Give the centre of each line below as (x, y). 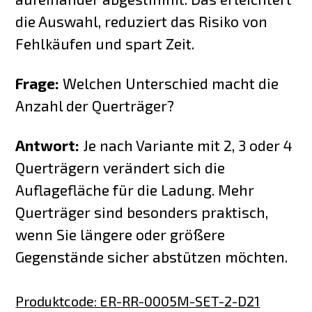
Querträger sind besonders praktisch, (142, 212)
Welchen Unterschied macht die (169, 83)
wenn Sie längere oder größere (120, 234)
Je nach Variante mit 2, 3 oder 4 (186, 145)
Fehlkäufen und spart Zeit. (105, 43)
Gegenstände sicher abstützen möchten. (152, 256)
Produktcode (55, 301)
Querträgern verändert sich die (120, 167)
